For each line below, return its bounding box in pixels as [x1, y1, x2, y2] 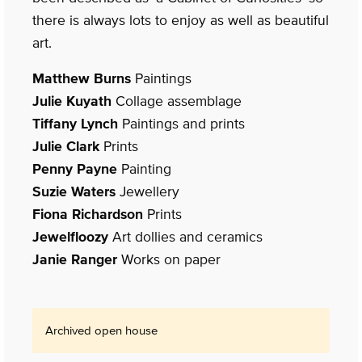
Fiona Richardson [32, 206, 143, 223]
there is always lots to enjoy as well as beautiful [32, 12, 329, 29]
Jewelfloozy [32, 229, 108, 246]
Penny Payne [32, 161, 117, 178]
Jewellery [116, 183, 179, 200]
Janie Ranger [32, 251, 117, 268]
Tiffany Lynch [32, 116, 118, 133]
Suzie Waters [32, 183, 116, 200]
